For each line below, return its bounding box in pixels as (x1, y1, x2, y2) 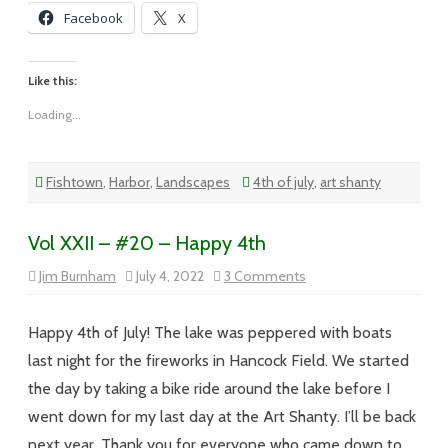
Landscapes (156, 173, 230, 191)
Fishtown (46, 173, 103, 191)
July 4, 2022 (133, 267, 213, 285)
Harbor (109, 173, 150, 191)
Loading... (28, 107, 81, 122)
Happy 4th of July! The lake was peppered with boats (28, 323, 392, 342)
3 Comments (224, 267, 306, 285)
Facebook (64, 9, 123, 27)
